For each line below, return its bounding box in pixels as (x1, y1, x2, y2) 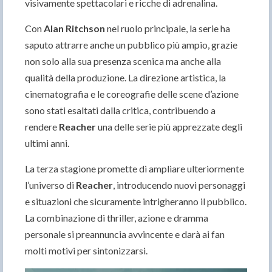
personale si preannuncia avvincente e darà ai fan (25, 228, 225, 240)
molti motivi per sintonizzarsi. (25, 245, 148, 257)
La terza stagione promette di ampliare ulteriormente (25, 163, 244, 175)
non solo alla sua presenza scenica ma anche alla (25, 55, 221, 67)
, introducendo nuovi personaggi (113, 179, 245, 191)
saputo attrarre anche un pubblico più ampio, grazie (25, 39, 237, 51)
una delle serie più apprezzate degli (96, 121, 242, 133)
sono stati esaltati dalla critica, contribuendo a (25, 104, 216, 117)
